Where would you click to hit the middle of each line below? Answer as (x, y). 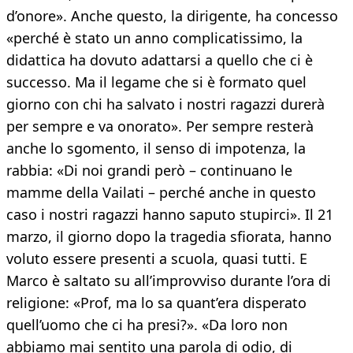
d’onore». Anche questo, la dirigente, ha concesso (172, 16)
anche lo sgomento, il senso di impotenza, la (156, 149)
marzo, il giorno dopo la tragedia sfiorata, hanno (169, 237)
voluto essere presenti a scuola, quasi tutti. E (157, 259)
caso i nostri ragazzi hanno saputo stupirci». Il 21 (170, 215)
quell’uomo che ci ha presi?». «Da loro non (147, 325)
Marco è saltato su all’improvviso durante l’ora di (169, 281)
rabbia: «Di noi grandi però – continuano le (149, 171)
